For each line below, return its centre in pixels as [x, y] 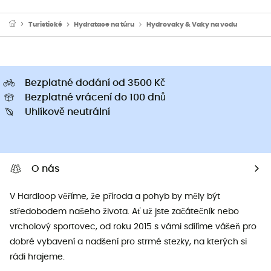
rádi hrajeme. [37, 257]
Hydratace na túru [104, 24]
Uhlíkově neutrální [67, 112]
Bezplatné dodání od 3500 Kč [95, 83]
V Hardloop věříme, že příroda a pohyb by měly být [115, 196]
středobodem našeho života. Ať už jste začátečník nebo [124, 211]
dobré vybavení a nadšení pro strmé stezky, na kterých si [128, 242]
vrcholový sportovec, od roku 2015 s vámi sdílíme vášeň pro [133, 227]
